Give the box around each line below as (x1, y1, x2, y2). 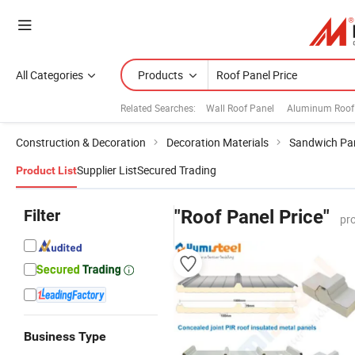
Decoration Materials (166, 135, 269, 150)
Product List (16, 164, 77, 177)
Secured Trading (137, 162, 216, 177)
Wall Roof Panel (206, 101, 274, 114)
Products (138, 67, 183, 82)
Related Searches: (120, 101, 196, 114)
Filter (24, 206, 60, 225)
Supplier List (77, 162, 137, 177)
